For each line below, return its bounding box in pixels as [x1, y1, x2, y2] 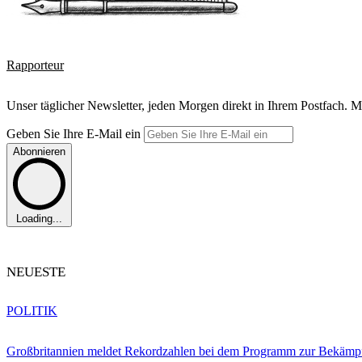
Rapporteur [6, 57, 64, 72]
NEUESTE [6, 264, 65, 280]
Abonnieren [13, 145, 65, 158]
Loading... [16, 213, 62, 225]
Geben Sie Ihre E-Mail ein [6, 126, 144, 141]
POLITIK [6, 304, 57, 318]
